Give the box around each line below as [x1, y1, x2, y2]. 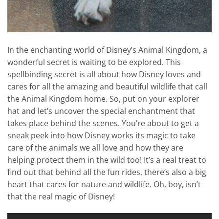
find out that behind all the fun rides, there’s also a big [7, 166, 206, 177]
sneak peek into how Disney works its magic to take [7, 130, 196, 141]
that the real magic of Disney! [7, 191, 115, 202]
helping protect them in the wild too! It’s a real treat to [7, 154, 206, 165]
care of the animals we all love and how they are [7, 142, 183, 153]
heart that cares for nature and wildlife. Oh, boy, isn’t [7, 178, 201, 190]
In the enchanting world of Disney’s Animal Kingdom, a [7, 44, 207, 55]
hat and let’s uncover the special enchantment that [7, 105, 195, 116]
